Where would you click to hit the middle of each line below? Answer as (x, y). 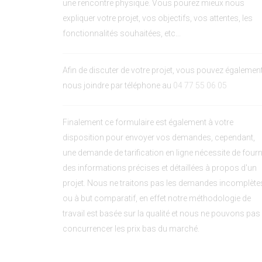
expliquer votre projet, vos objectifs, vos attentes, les (158, 18)
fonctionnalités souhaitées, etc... (122, 33)
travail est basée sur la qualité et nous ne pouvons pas (161, 213)
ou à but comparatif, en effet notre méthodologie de (157, 198)
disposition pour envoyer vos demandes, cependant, (159, 137)
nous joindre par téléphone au (118, 85)
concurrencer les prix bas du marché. (131, 229)
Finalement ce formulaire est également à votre (148, 122)
